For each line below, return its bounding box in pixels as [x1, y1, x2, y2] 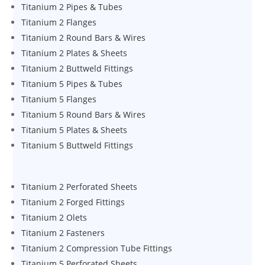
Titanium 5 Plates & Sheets [21, 124, 128, 135]
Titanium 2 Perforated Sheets [21, 181, 138, 192]
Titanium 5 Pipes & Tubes [21, 78, 123, 89]
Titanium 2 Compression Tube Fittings [21, 243, 173, 254]
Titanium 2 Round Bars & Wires [21, 32, 146, 43]
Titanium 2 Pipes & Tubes [21, 1, 123, 12]
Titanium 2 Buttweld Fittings [21, 63, 134, 74]
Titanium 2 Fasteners [21, 227, 105, 238]
